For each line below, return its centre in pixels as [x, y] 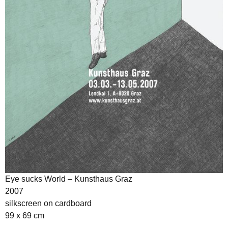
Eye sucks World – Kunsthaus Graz [69, 179]
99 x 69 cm [25, 216]
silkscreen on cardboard [48, 203]
